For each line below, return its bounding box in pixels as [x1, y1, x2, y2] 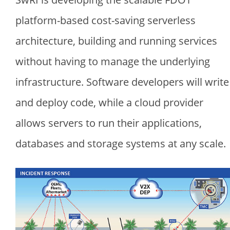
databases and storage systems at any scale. [15, 137, 226, 151]
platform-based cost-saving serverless [15, 13, 196, 28]
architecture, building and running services [15, 34, 217, 48]
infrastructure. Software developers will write [15, 75, 229, 89]
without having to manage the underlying [15, 54, 210, 69]
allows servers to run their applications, [15, 116, 202, 130]
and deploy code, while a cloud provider [15, 95, 203, 110]
